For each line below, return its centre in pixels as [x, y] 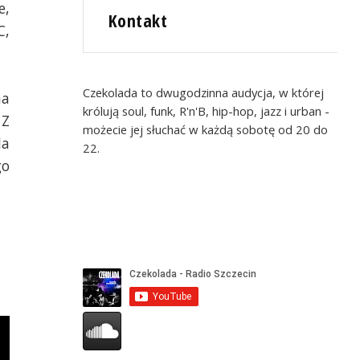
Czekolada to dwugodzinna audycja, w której [204, 92]
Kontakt [138, 21]
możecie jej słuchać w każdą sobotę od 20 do [206, 129]
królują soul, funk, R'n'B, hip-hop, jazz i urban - [207, 110]
